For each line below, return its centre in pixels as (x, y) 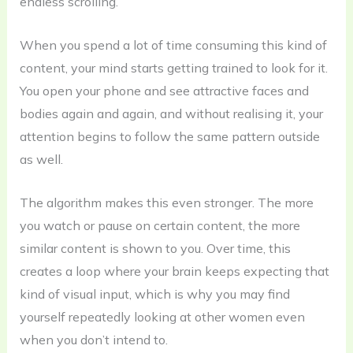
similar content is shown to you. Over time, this (155, 248)
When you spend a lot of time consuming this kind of (173, 45)
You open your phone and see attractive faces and (164, 91)
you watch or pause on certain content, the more (160, 225)
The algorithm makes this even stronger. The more (166, 202)
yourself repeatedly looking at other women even (162, 316)
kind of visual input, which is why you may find (154, 294)
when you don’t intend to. (93, 339)
